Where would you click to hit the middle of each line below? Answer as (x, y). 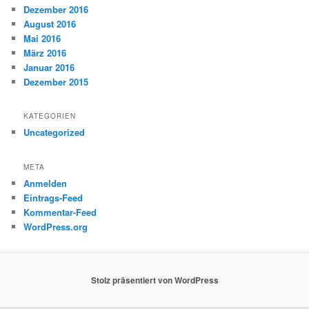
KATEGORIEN (50, 116)
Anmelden (46, 183)
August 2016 (50, 23)
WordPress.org (56, 226)
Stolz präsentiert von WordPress (154, 280)
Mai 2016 (42, 38)
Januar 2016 (49, 67)
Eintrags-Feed (53, 197)
